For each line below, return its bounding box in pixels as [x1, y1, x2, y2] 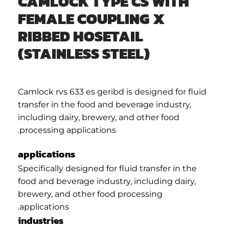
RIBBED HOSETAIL [18, 25, 143, 48]
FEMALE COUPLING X [18, 8, 165, 30]
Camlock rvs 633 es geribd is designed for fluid [18, 86, 207, 97]
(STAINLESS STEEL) [18, 42, 150, 65]
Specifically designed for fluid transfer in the [18, 164, 197, 174]
